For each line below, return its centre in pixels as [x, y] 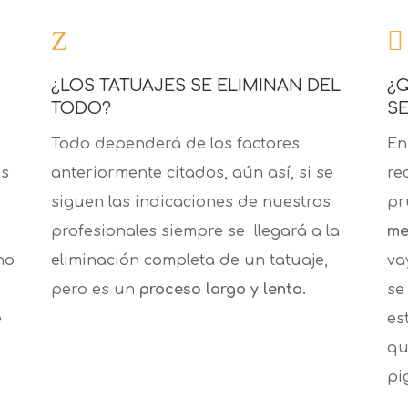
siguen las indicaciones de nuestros [190, 203]
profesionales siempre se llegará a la [195, 232]
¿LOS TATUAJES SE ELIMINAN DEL [195, 86]
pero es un [95, 290]
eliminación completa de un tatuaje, [189, 261]
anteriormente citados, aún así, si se [192, 173]
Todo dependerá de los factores [175, 144]
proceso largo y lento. [222, 290]
